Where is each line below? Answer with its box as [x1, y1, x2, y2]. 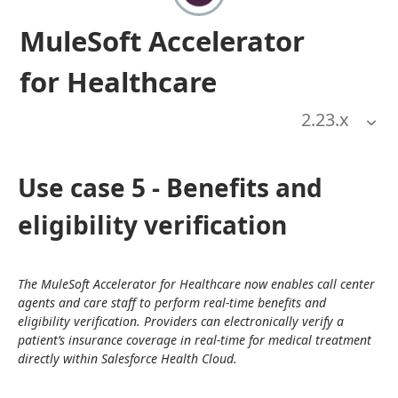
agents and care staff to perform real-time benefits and [18, 294, 326, 311]
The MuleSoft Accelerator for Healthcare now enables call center [18, 275, 375, 292]
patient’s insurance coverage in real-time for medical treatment [18, 331, 371, 348]
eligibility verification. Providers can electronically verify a [18, 313, 344, 330]
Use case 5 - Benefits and [18, 171, 322, 204]
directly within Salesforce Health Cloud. [18, 350, 237, 367]
